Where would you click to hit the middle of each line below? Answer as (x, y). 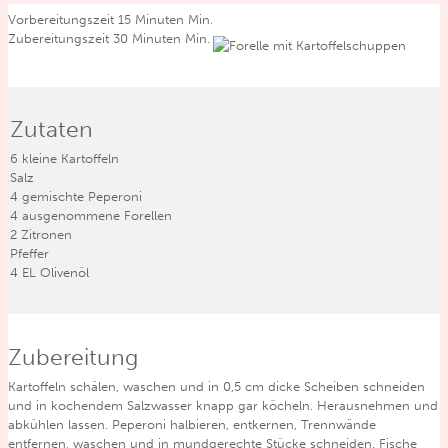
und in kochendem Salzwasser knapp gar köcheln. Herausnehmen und (223, 406)
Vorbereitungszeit (63, 20)
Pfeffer (29, 254)
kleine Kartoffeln (70, 159)
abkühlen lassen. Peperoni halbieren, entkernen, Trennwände (192, 425)
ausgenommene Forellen (97, 216)
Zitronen (46, 235)
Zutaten (51, 129)
